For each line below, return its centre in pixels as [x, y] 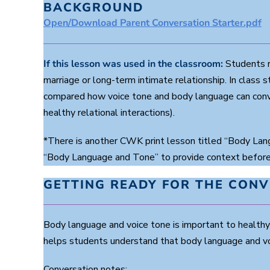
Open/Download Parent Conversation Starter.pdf [152, 23]
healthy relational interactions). [109, 112]
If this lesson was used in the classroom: [133, 64]
